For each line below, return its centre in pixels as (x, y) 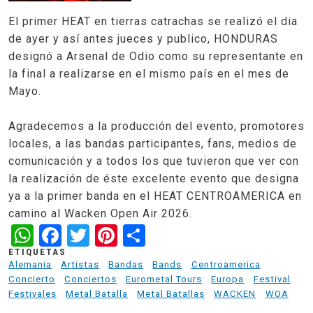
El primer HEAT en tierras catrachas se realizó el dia (153, 22)
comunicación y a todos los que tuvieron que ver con (154, 161)
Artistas (80, 265)
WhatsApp (87, 234)
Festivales (32, 294)
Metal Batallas (171, 294)
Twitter (126, 234)
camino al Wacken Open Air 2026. (100, 214)
